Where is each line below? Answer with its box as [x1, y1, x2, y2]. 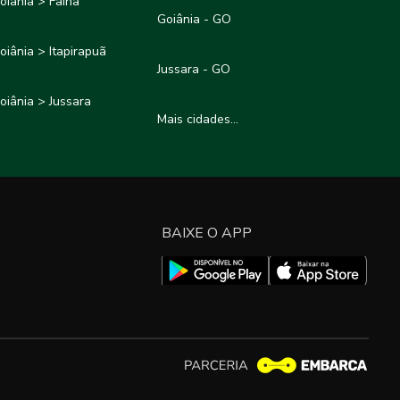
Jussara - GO [157, 61, 231, 79]
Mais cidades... [157, 111, 239, 129]
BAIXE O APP [162, 222, 252, 243]
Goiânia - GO [157, 11, 232, 29]
